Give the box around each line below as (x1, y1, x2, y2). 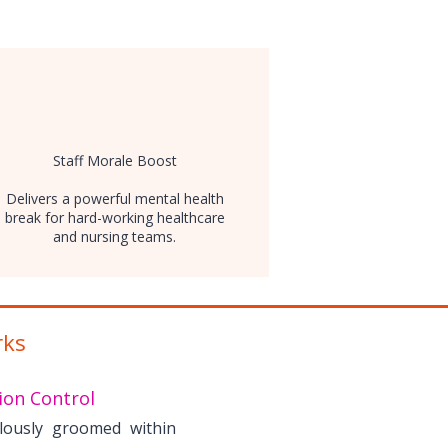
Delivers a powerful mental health (5, 189, 224, 208)
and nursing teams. (53, 227, 176, 246)
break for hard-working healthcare (4, 208, 225, 227)
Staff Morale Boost (52, 151, 177, 170)
